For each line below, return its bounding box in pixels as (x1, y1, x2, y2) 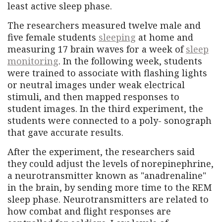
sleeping (99, 31, 136, 43)
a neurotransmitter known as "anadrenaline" (7, 169, 206, 181)
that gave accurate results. (7, 126, 123, 138)
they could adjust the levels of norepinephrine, (7, 157, 214, 169)
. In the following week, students (58, 55, 202, 67)
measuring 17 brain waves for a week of (7, 43, 186, 55)
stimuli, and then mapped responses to (7, 90, 179, 103)
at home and (136, 31, 193, 43)
